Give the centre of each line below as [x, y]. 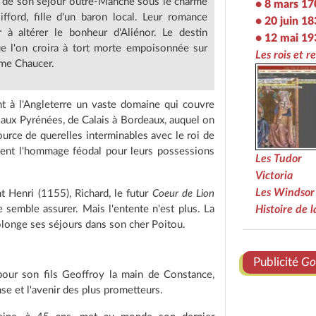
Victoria [274, 175]
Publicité [277, 262]
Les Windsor [285, 192]
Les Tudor [279, 158]
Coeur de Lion [183, 193]
